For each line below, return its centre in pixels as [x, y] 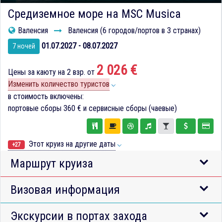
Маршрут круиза [52, 163]
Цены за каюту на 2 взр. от [52, 72]
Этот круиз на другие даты [71, 144]
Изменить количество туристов [59, 84]
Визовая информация [65, 190]
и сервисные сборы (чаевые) [129, 109]
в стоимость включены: [46, 97]
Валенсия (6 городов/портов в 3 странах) [133, 31]
